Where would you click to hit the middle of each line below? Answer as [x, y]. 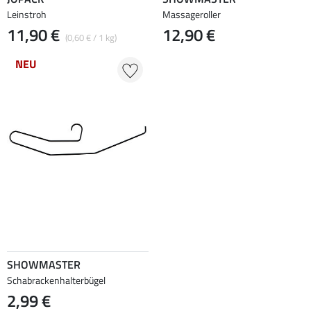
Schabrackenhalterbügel [56, 280]
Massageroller [192, 14]
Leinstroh [27, 14]
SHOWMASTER [44, 264]
